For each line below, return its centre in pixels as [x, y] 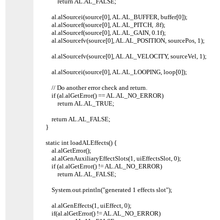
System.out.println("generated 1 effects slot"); [106, 190]
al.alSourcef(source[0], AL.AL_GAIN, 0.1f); [103, 32]
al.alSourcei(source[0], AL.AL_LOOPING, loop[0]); [114, 72]
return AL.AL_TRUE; [77, 103]
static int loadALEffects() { [79, 142]
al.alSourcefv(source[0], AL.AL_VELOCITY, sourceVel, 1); [124, 56]
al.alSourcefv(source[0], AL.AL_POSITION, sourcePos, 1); [124, 40]
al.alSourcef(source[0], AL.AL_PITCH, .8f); [103, 25]
